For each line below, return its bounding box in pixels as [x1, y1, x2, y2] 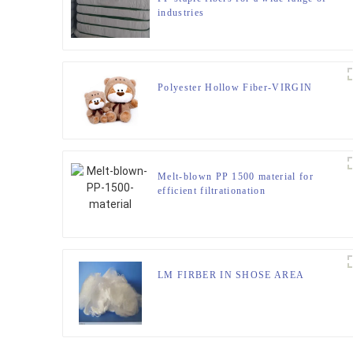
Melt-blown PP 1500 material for [158, 170, 314, 182]
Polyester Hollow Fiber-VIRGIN [158, 82, 313, 93]
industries [158, 7, 205, 19]
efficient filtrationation [158, 184, 266, 196]
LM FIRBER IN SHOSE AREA [158, 269, 305, 281]
